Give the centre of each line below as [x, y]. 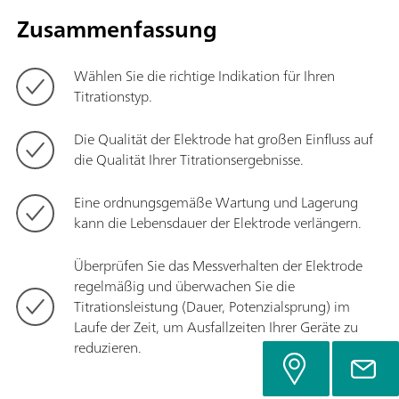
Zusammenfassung [117, 28]
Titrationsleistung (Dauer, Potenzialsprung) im [212, 306]
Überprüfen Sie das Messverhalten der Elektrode [218, 265]
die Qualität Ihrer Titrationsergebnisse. [189, 159]
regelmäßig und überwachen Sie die [184, 285]
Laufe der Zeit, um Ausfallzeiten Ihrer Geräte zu [216, 326]
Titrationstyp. [113, 96]
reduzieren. [108, 347]
